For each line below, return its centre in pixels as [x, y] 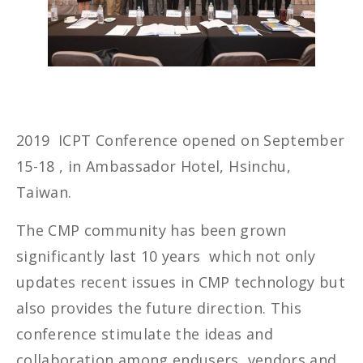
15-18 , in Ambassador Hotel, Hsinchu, [154, 167]
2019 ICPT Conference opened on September [181, 141]
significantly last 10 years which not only [166, 256]
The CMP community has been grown [152, 231]
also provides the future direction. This [159, 308]
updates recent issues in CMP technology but [181, 282]
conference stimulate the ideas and [145, 334]
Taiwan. [44, 192]
